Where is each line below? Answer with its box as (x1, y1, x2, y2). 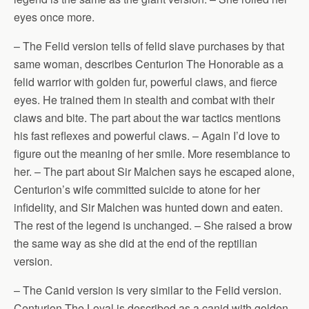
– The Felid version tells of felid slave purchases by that (14, 38, 284, 54)
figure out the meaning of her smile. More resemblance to (14, 146, 290, 161)
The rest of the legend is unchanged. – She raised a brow (14, 217, 292, 233)
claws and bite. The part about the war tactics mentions (14, 110, 281, 126)
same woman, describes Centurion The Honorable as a (14, 56, 283, 72)
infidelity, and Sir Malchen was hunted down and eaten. (14, 199, 283, 215)
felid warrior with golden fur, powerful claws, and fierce (14, 74, 277, 90)
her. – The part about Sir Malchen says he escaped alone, (14, 163, 295, 179)
